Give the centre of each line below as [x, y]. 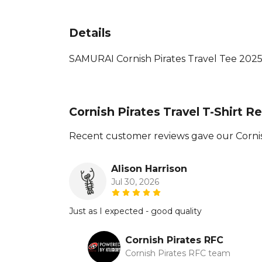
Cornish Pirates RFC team [178, 253]
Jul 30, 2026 [135, 182]
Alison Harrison [149, 168]
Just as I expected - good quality [135, 211]
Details [90, 32]
